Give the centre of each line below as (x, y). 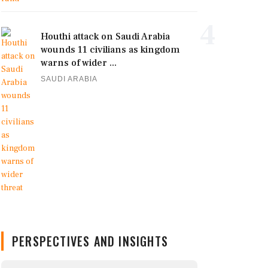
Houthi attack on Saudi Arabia (105, 36)
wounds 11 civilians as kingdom (110, 50)
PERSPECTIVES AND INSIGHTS (90, 241)
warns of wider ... (79, 63)
